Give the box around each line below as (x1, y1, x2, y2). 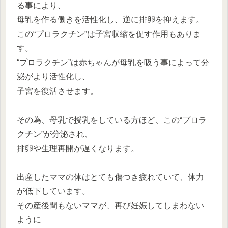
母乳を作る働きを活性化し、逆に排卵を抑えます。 (17, 15, 204, 24)
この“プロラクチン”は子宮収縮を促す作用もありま (17, 29, 201, 38)
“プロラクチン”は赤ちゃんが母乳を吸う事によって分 (17, 58, 209, 67)
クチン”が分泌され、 (17, 129, 93, 138)
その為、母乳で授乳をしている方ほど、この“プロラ (17, 115, 207, 124)
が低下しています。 (17, 187, 90, 196)
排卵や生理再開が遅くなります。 (17, 144, 139, 153)
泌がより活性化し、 (17, 72, 90, 81)
